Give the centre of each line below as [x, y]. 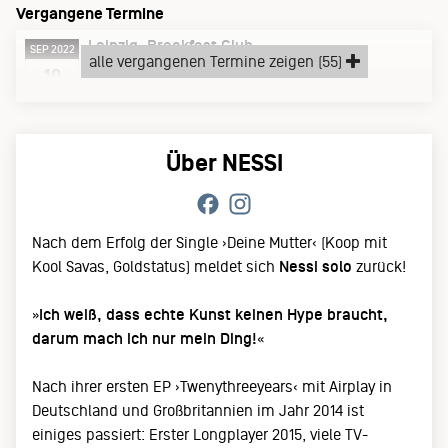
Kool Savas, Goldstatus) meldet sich [155, 266]
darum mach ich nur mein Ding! [144, 338]
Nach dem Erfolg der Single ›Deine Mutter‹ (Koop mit [209, 242]
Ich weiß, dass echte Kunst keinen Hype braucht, [213, 314]
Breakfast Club [200, 45]
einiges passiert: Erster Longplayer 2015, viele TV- [200, 434]
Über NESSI [224, 163]
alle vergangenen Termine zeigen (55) [217, 61]
